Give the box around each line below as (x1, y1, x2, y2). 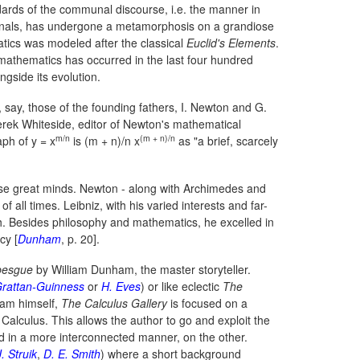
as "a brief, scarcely (175, 133, 278, 149)
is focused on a (167, 295, 247, 311)
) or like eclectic (141, 278, 223, 294)
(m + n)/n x (84, 133, 140, 149)
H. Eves (101, 278, 141, 294)
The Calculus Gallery (61, 295, 167, 311)
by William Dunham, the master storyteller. (33, 261, 251, 277)
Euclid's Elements (186, 35, 276, 51)
